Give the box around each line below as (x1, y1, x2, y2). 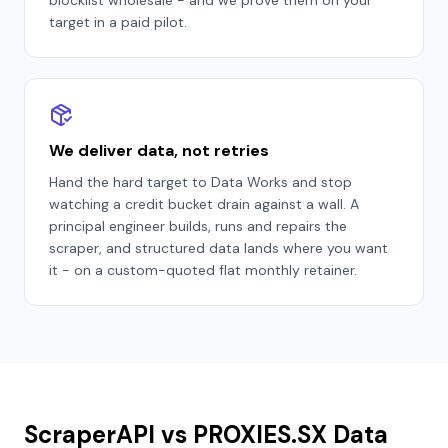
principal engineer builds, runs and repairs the (49, 217, 347, 235)
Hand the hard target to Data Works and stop (49, 173, 352, 191)
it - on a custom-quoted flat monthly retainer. (49, 261, 357, 279)
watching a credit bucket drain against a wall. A (49, 195, 359, 213)
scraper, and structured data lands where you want (49, 239, 388, 257)
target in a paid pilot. (49, 13, 187, 31)
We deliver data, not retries (49, 140, 269, 161)
